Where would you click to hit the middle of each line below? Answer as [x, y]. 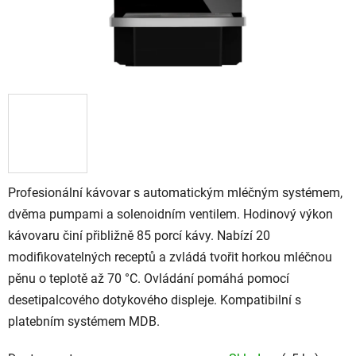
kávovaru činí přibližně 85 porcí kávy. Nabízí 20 [139, 235]
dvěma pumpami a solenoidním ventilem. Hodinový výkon [170, 214]
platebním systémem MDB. [84, 321]
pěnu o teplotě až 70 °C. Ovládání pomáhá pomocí [149, 278]
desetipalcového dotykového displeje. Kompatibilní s [155, 300]
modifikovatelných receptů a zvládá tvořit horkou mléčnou [170, 257]
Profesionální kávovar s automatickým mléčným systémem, [175, 192]
